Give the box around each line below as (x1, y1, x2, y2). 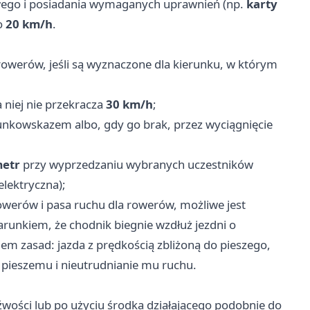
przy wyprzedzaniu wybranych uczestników (20, 156, 253, 173)
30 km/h (106, 96, 153, 113)
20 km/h (6, 16, 53, 33)
